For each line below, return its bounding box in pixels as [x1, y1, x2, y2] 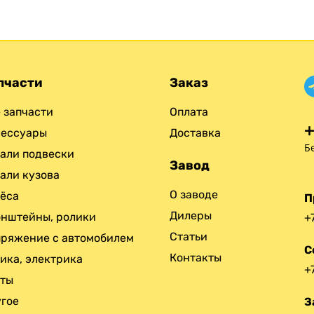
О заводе [170, 187, 218, 201]
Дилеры [170, 208, 212, 222]
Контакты [170, 250, 221, 264]
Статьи [170, 229, 207, 243]
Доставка [170, 125, 221, 139]
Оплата [170, 104, 208, 118]
